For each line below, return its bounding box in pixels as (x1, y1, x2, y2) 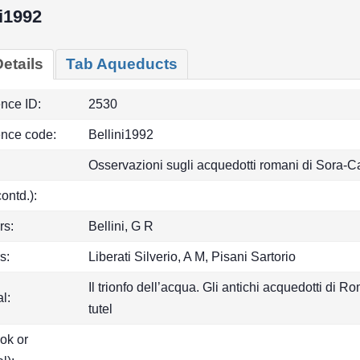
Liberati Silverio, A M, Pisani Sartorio (88, 250, 296, 264)
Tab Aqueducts (66, 55, 178, 72)
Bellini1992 (88, 128, 153, 141)
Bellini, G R (88, 219, 153, 233)
